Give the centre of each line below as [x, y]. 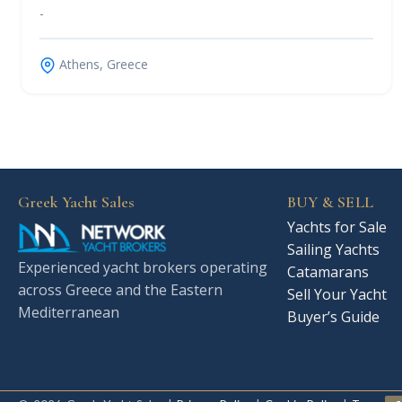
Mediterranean [69, 312]
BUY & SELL [331, 201]
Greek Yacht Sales [76, 201]
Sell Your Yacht [339, 294]
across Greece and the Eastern [120, 289]
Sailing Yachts [334, 249]
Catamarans [328, 271]
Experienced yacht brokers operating [143, 267]
